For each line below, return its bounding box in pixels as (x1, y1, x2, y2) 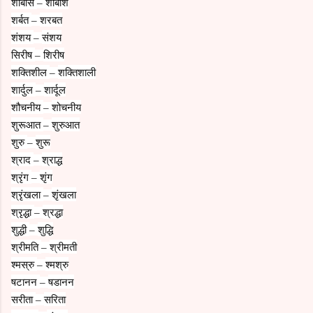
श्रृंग (11, 169, 31, 184)
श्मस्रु (11, 256, 37, 271)
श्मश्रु (45, 256, 68, 271)
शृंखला (52, 187, 76, 201)
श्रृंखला (11, 187, 43, 201)
